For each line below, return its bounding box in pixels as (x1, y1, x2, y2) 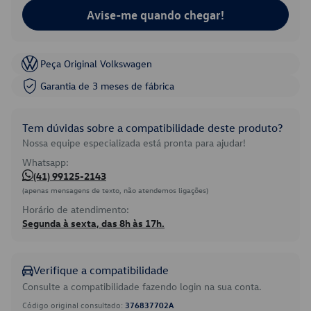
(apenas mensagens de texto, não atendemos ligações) (22, 185, 208, 195)
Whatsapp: (22, 155, 69, 169)
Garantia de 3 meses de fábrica (40, 79, 174, 92)
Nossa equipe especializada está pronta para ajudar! (22, 136, 246, 149)
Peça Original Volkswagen (40, 57, 152, 70)
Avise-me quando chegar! (87, 7, 224, 22)
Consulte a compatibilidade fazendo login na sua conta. (22, 280, 262, 293)
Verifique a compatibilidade (33, 263, 169, 277)
